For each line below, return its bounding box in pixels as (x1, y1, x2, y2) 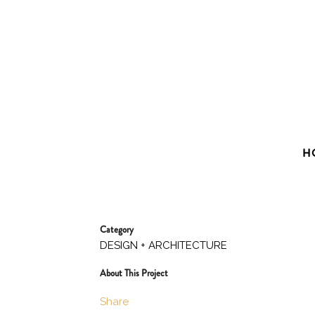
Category (100, 223, 134, 236)
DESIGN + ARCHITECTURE (100, 239, 227, 252)
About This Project (100, 266, 168, 280)
